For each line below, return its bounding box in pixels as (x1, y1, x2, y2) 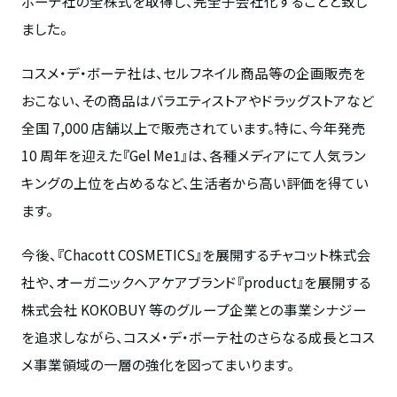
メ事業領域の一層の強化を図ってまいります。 (20, 354, 294, 375)
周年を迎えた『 (39, 145, 129, 166)
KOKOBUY (77, 300, 149, 320)
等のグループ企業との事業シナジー (148, 300, 367, 320)
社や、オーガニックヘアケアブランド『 (20, 272, 244, 292)
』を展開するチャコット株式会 (194, 245, 371, 265)
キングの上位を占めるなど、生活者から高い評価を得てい (20, 173, 369, 193)
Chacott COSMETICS (63, 245, 195, 265)
